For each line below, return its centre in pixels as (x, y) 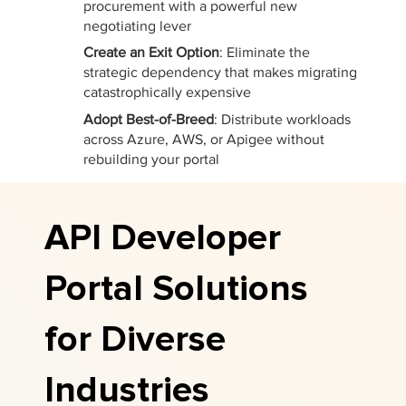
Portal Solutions (176, 289)
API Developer (162, 238)
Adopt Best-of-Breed (148, 119)
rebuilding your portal (151, 159)
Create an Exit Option (151, 53)
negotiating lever (137, 25)
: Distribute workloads (282, 119)
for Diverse (135, 340)
